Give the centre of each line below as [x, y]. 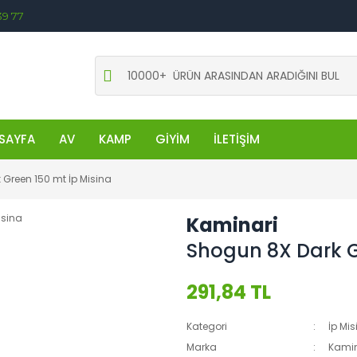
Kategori [207, 326]
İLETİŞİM [236, 139]
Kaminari [232, 225]
